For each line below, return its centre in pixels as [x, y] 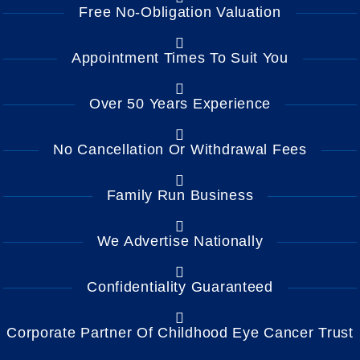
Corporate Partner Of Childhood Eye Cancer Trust [180, 333]
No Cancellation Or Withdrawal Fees [180, 150]
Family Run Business [180, 196]
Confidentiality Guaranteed [180, 287]
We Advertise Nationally [180, 241]
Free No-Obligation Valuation [180, 12]
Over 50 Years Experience [180, 104]
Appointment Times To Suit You [180, 58]
